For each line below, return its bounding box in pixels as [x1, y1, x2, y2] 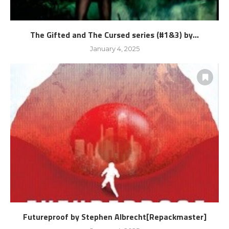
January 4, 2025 [89, 44, 140, 53]
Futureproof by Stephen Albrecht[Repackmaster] [22, 211, 207, 223]
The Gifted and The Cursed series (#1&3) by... [30, 29, 199, 41]
